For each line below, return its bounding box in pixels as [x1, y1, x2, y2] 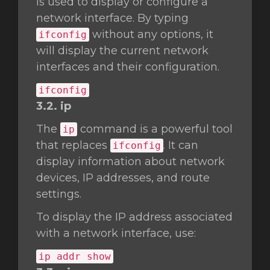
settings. [36, 187, 81, 201]
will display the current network [36, 44, 209, 57]
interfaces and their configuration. [36, 60, 219, 74]
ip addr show [39, 251, 111, 262]
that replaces [36, 139, 110, 152]
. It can [163, 139, 198, 152]
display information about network [36, 155, 225, 168]
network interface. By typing [36, 11, 189, 25]
